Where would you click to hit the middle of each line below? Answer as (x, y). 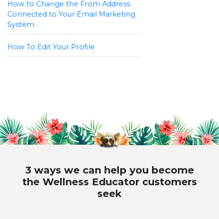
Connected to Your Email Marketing (71, 14)
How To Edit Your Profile (51, 47)
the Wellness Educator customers (109, 182)
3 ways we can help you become (109, 170)
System (21, 25)
